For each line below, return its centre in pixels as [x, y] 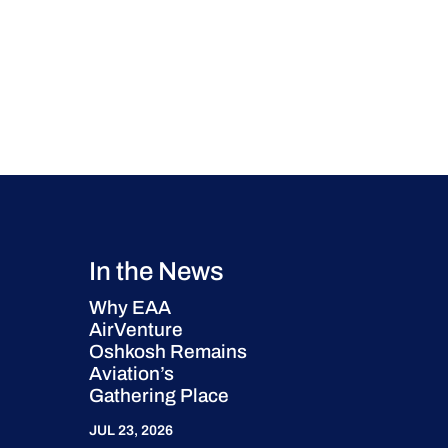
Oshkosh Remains [168, 351]
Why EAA [130, 307]
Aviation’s [132, 373]
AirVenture [136, 329]
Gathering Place [159, 395]
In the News [157, 270]
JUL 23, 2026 [131, 430]
